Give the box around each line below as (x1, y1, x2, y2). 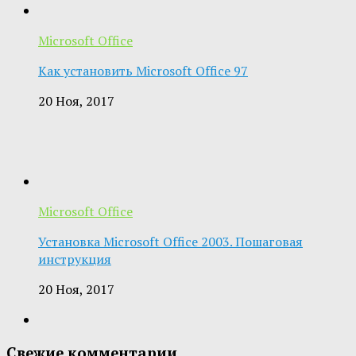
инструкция (38, 250, 111, 268)
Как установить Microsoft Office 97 (38, 61, 248, 79)
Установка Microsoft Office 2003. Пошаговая (38, 232, 303, 250)
